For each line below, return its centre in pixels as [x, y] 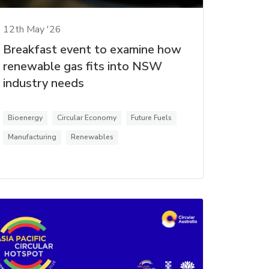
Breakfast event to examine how [92, 49]
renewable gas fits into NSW [82, 66]
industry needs [43, 83]
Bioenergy [25, 117]
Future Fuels [151, 117]
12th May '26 [32, 29]
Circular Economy [86, 117]
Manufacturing [32, 137]
